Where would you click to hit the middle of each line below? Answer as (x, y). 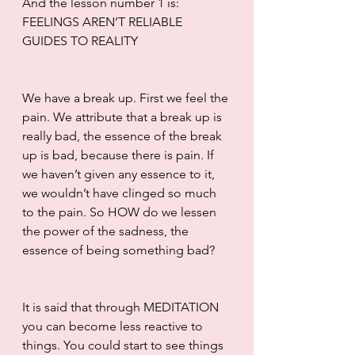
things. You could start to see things (124, 345)
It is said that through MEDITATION (122, 307)
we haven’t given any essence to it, (120, 174)
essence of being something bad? (120, 250)
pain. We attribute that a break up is (124, 116)
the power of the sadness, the (107, 231)
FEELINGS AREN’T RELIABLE (104, 21)
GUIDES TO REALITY (80, 40)
